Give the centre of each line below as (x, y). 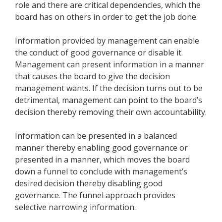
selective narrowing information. (75, 207)
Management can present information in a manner (110, 65)
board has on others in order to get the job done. (106, 17)
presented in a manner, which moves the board (102, 160)
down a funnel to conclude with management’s (101, 172)
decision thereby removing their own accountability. (111, 112)
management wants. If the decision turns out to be (109, 88)
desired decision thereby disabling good (89, 184)
